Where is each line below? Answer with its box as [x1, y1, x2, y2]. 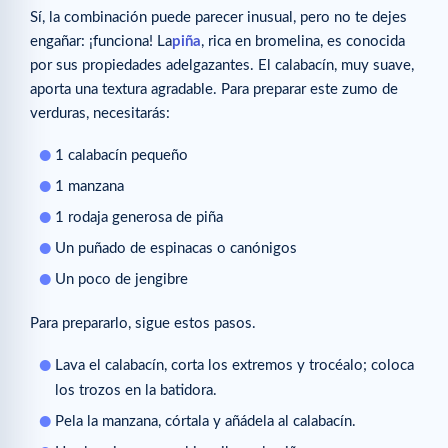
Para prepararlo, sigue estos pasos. [30, 316, 256, 332]
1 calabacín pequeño [55, 148, 188, 164]
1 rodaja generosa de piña [55, 210, 223, 226]
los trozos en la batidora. [55, 383, 217, 399]
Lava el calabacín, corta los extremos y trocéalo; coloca [55, 358, 414, 374]
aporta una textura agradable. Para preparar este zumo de [30, 81, 398, 97]
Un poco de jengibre [55, 272, 188, 288]
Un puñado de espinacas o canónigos [55, 241, 297, 257]
